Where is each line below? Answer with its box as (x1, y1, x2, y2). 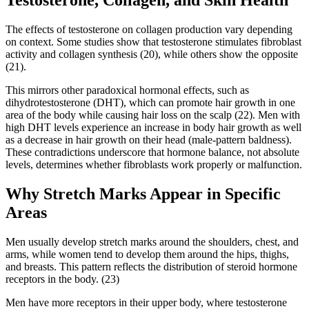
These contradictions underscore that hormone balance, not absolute (6, 146, 299, 158)
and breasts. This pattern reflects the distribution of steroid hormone (6, 260, 297, 272)
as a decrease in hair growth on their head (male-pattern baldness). (6, 133, 292, 146)
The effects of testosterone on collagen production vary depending (6, 23, 292, 35)
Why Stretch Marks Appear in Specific (6, 184, 281, 203)
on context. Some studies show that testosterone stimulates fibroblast (6, 35, 301, 48)
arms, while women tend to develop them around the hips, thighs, (6, 248, 289, 260)
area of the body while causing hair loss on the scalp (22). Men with (6, 108, 300, 121)
